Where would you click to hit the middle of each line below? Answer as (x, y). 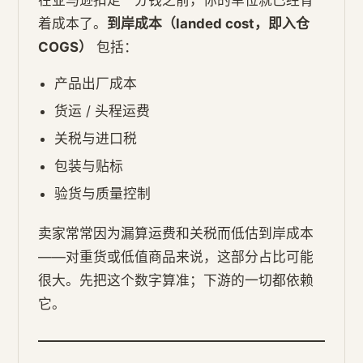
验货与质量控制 (103, 193)
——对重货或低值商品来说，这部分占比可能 (176, 256)
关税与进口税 (96, 138)
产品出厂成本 (96, 83)
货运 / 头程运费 (102, 111)
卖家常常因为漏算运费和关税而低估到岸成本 (176, 233)
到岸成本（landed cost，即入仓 (209, 23)
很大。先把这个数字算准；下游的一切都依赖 (176, 280)
